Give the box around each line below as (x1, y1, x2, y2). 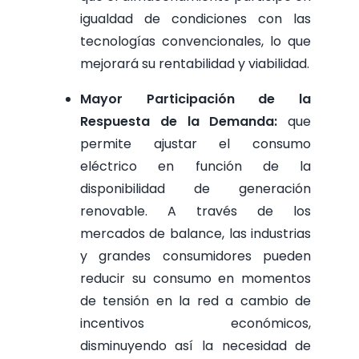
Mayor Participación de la (79, 89, 312, 108)
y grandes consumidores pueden (79, 246, 312, 265)
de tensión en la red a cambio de (79, 291, 312, 310)
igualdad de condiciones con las (79, 9, 312, 28)
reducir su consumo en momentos (79, 268, 312, 288)
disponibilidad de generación (79, 179, 312, 198)
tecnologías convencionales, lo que (79, 31, 312, 50)
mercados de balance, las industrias (79, 224, 312, 243)
